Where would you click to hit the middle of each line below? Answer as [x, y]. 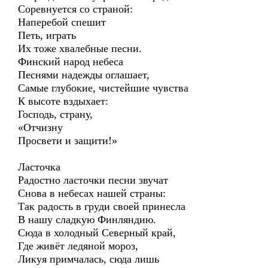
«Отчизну [40, 127]
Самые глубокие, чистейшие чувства [103, 88]
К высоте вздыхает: [63, 101]
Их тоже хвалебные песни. [80, 48]
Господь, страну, [55, 114]
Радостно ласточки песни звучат [93, 180]
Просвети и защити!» [68, 141]
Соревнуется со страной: [75, 9]
